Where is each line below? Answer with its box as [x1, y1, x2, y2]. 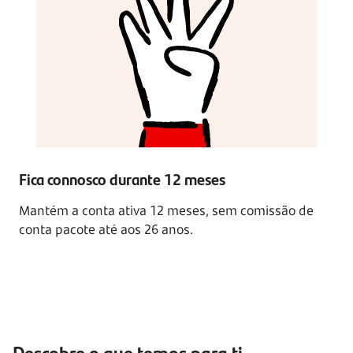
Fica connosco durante [19, 167, 164, 190]
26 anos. [144, 221, 193, 238]
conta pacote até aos [19, 221, 144, 238]
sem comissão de [212, 202, 314, 219]
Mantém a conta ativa [19, 202, 150, 219]
